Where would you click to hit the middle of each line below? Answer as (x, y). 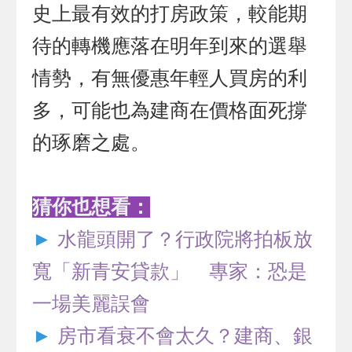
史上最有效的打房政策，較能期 (170, 14)
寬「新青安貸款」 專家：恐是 (170, 272)
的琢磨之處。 (92, 143)
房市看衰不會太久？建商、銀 (185, 336)
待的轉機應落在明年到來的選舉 (170, 46)
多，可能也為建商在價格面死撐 (170, 111)
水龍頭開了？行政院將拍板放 (185, 240)
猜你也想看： (92, 207)
